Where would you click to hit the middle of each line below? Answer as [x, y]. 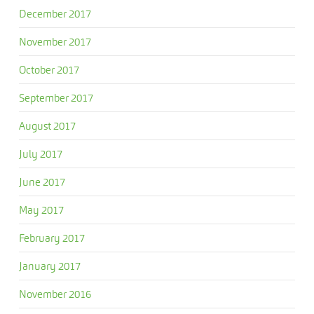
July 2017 [40, 154]
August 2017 [47, 126]
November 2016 [55, 294]
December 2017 [55, 14]
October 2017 [49, 70]
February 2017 [52, 238]
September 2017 [56, 98]
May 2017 [41, 210]
